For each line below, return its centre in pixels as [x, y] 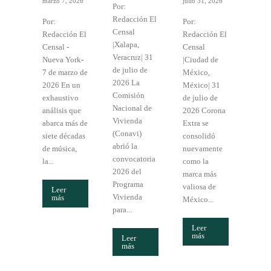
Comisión [129, 96]
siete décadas [64, 136]
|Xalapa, [126, 45]
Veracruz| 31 [133, 57]
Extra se [196, 123]
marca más [200, 174]
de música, [60, 149]
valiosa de [199, 187]
